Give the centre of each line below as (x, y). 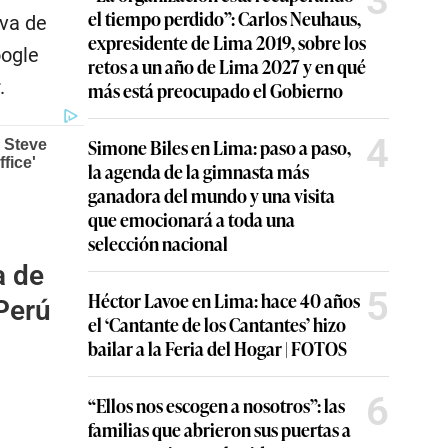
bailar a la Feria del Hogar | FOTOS (217, 348)
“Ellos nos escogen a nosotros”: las (216, 405)
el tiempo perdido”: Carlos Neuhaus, (224, 18)
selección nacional (158, 243)
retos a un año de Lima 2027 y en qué (227, 66)
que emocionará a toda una (191, 219)
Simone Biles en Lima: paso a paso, (219, 147)
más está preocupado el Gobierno (215, 90)
